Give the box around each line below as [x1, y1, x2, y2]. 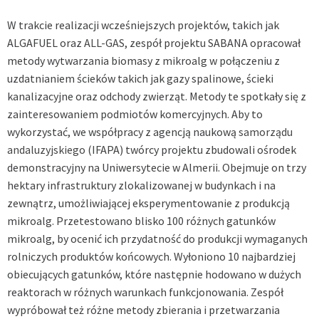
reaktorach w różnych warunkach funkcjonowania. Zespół [7, 284, 283, 299]
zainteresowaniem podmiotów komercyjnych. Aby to [7, 106, 263, 121]
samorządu [239, 124, 293, 139]
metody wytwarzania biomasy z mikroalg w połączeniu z [7, 53, 280, 68]
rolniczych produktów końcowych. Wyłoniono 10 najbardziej [7, 249, 296, 263]
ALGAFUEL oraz [7, 35, 84, 50]
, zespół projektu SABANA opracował [125, 35, 300, 50]
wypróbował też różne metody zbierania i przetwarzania [7, 302, 280, 317]
